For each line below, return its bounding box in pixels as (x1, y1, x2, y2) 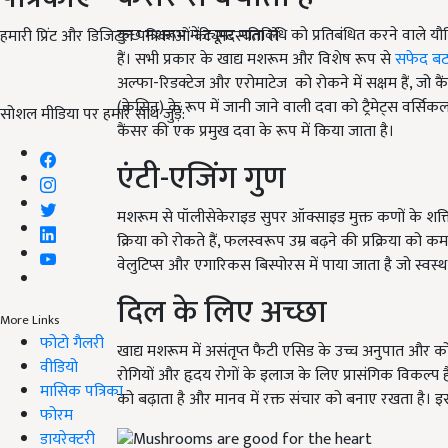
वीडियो (40, 353, 78, 381)
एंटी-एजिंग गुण (117, 151, 286, 205)
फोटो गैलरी (40, 329, 104, 357)
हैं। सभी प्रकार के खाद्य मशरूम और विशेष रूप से (117, 45, 395, 73)
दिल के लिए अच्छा (117, 285, 327, 339)
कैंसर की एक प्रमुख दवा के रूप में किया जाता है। (117, 117, 394, 145)
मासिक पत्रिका (40, 377, 123, 405)
